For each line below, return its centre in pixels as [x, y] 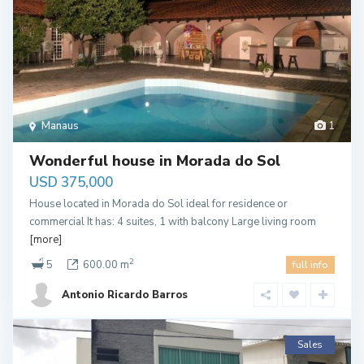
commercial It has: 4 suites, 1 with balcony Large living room [173, 221]
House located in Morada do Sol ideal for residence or [158, 204]
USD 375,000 [71, 182]
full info [310, 264]
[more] [45, 239]
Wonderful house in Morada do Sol [155, 160]
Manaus [60, 126]
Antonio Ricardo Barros [125, 295]
